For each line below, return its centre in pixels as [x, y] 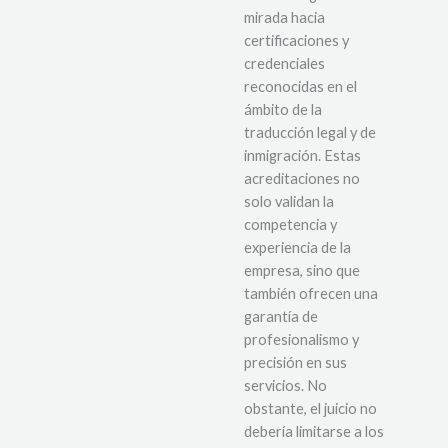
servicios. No [285, 386]
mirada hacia [284, 18]
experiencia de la [297, 248]
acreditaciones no [302, 179]
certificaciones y [296, 41]
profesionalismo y [301, 340]
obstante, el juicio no [310, 409]
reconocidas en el [300, 87]
